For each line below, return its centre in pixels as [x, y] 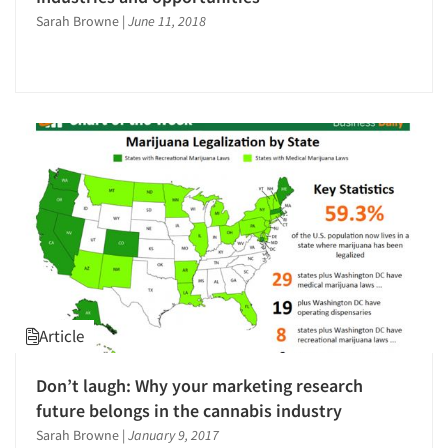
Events [73, 314]
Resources [91, 420]
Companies [96, 261]
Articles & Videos [122, 208]
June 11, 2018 [167, 20]
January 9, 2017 [173, 434]
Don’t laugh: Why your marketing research [199, 385]
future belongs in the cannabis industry [189, 410]
